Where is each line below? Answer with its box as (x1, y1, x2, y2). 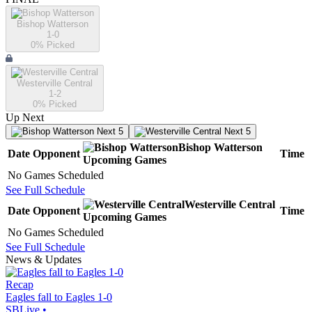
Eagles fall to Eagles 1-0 (6, 291, 112, 304)
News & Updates (6, 253, 81, 266)
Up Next (6, 111, 44, 124)
